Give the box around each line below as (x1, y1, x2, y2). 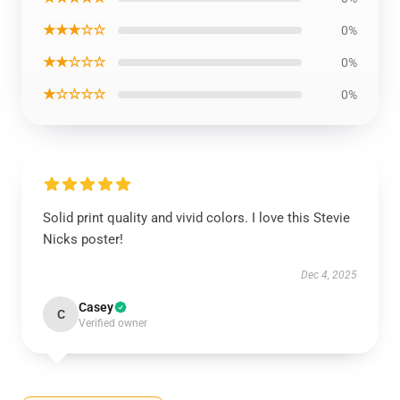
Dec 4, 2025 (301, 269, 357, 281)
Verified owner (79, 317, 147, 329)
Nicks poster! (43, 231, 123, 247)
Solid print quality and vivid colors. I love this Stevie (43, 210, 350, 226)
